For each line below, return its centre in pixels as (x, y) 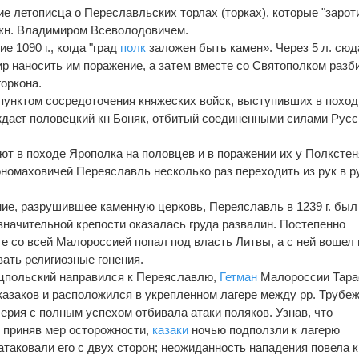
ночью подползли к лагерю (264, 329)
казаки (171, 329)
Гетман (239, 276)
